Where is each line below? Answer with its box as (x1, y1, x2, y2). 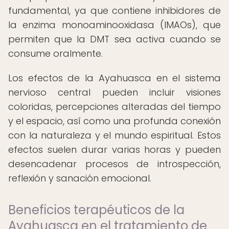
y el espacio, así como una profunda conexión (8, 114, 221, 127)
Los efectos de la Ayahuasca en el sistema (8, 72, 221, 84)
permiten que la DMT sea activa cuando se (8, 33, 221, 45)
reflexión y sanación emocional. (8, 172, 151, 185)
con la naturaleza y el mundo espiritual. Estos (8, 129, 221, 142)
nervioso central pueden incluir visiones (8, 86, 221, 99)
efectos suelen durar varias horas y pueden (8, 143, 221, 156)
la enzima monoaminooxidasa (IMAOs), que (8, 18, 221, 31)
